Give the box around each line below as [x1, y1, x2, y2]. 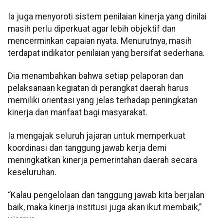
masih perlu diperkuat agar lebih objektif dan [8, 24, 176, 34]
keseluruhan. [8, 167, 56, 177]
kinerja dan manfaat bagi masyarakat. [8, 108, 147, 118]
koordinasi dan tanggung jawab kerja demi [8, 143, 166, 153]
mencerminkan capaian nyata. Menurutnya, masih [8, 36, 192, 46]
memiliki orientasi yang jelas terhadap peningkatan [8, 95, 198, 106]
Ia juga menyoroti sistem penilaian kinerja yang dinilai [8, 12, 207, 21]
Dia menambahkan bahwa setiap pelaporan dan [8, 71, 183, 81]
